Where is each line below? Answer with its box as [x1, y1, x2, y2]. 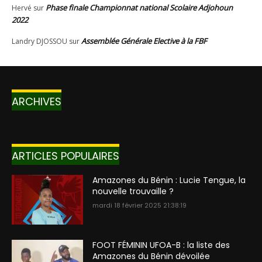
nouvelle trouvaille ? [92, 185, 174, 197]
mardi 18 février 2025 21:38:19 [92, 200, 187, 210]
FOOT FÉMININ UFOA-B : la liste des [92, 239, 230, 251]
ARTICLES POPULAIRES [12, 148, 119, 163]
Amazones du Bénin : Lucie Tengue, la [92, 174, 246, 186]
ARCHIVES [12, 94, 61, 109]
